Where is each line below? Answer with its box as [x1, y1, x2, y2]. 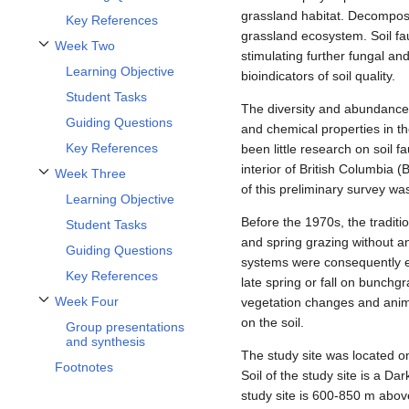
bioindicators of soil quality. [241, 68, 395, 83]
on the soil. [241, 314, 304, 330]
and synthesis [66, 334, 145, 350]
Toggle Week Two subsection [34, 48, 174, 60]
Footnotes [55, 360, 113, 375]
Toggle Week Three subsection [34, 176, 182, 188]
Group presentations [66, 320, 184, 335]
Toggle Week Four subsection [34, 304, 177, 316]
